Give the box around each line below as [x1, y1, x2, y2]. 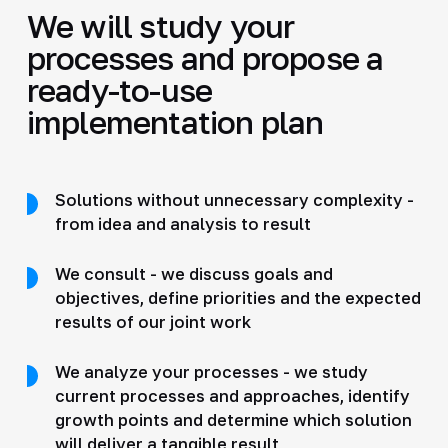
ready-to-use [26, 70, 213, 109]
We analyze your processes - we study [54, 361, 368, 382]
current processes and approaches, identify [54, 385, 410, 406]
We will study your [26, 6, 295, 45]
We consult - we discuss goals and [54, 263, 333, 284]
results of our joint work [54, 311, 251, 332]
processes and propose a [26, 38, 384, 77]
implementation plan [26, 102, 324, 141]
